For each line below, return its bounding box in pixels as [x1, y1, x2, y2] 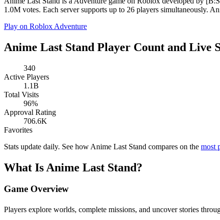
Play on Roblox [4, 22, 54, 30]
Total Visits [4, 90, 39, 99]
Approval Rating [4, 108, 56, 116]
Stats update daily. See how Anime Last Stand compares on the [4, 142, 201, 151]
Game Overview [4, 184, 69, 194]
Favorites [4, 125, 32, 134]
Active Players [4, 72, 49, 81]
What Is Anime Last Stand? [4, 161, 142, 174]
